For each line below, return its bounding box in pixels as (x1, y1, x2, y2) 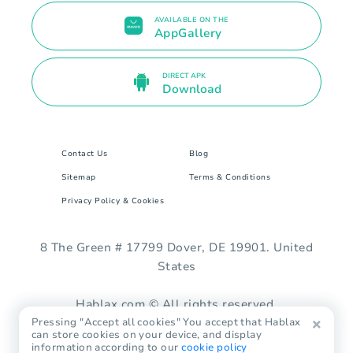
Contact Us (61, 147, 107, 159)
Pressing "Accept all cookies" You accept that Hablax (32, 315, 301, 330)
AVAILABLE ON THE (154, 14, 229, 24)
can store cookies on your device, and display (32, 328, 262, 343)
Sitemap (61, 171, 96, 183)
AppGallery (154, 24, 222, 41)
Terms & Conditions (189, 171, 270, 183)
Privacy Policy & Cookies (61, 195, 164, 206)
